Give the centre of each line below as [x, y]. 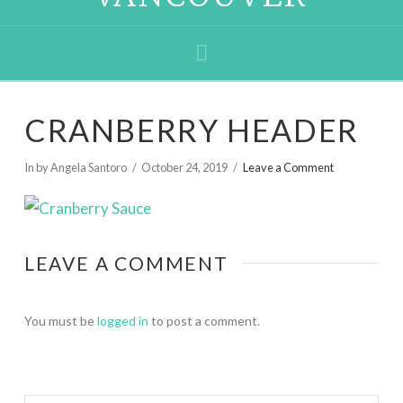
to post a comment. [204, 320]
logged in [122, 320]
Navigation [260, 50]
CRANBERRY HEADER [191, 130]
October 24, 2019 [185, 168]
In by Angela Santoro [75, 168]
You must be [60, 320]
